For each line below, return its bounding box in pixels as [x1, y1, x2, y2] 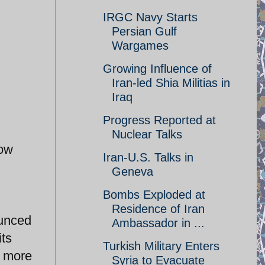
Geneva [112, 165, 153, 178]
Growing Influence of [103, 62, 212, 75]
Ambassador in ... [112, 216, 205, 230]
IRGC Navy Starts [103, 11, 198, 24]
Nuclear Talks [112, 128, 182, 141]
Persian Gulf [112, 25, 177, 38]
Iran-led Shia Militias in [112, 76, 230, 89]
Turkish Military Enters [103, 240, 219, 253]
